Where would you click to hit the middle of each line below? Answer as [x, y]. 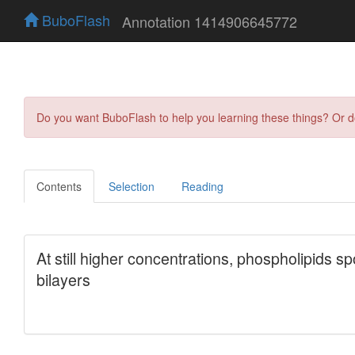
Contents [59, 186]
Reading [202, 186]
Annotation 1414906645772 [210, 21]
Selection [132, 186]
